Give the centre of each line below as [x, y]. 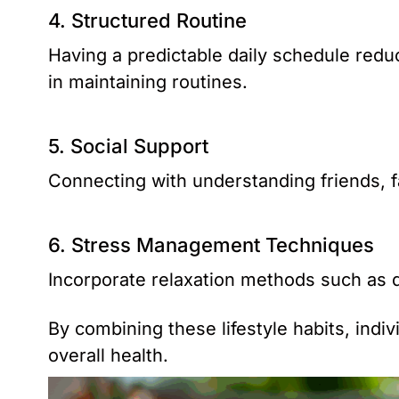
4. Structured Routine [147, 20]
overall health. [108, 355]
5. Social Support [128, 146]
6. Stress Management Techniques [211, 244]
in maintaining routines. [148, 81]
